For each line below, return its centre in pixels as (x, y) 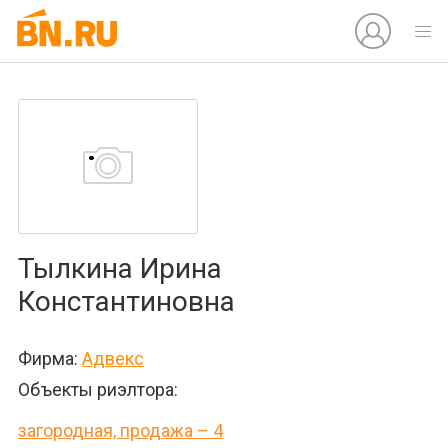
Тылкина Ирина (120, 268)
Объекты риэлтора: (98, 389)
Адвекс (113, 358)
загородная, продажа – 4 (120, 430)
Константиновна (126, 301)
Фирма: (50, 358)
